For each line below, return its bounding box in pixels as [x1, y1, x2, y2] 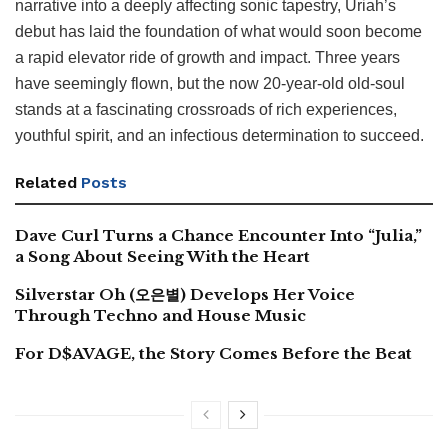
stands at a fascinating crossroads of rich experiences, [15, 100, 397, 118]
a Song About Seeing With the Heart [15, 246, 310, 266]
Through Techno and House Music [15, 305, 306, 325]
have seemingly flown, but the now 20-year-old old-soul [15, 74, 405, 92]
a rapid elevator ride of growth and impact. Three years [15, 48, 400, 66]
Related [15, 172, 77, 192]
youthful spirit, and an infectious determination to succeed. [15, 126, 424, 144]
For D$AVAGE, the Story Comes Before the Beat [15, 343, 412, 363]
